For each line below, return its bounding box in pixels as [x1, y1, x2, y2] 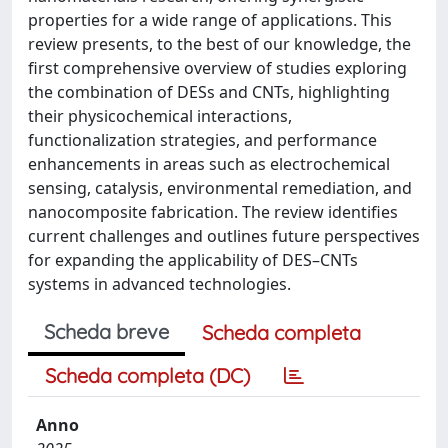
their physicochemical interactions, [28, 104, 292, 127]
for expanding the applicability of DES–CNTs [28, 248, 358, 271]
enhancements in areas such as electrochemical [28, 152, 390, 175]
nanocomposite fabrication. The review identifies [28, 200, 398, 223]
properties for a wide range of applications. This [28, 8, 392, 31]
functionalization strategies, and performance [28, 128, 377, 151]
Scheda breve [44, 318, 169, 344]
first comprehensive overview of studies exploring [28, 56, 407, 79]
